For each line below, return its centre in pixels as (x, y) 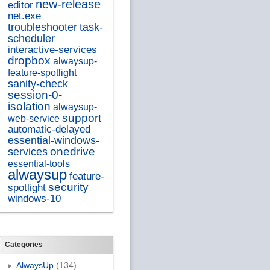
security (68, 187)
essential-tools (39, 164)
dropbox (29, 61)
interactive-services (52, 50)
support (81, 118)
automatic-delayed (49, 130)
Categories (24, 244)
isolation (29, 107)
